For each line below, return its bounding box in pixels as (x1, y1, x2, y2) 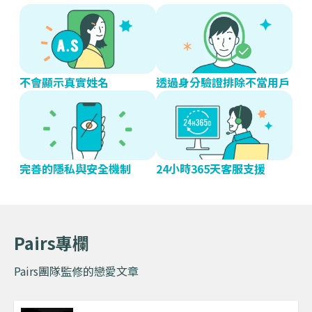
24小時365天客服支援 (156, 159, 265, 177)
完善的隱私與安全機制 (19, 159, 131, 177)
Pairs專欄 (14, 230, 89, 255)
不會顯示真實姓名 (19, 73, 109, 91)
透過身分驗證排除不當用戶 (156, 73, 290, 91)
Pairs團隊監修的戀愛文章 (14, 262, 139, 279)
